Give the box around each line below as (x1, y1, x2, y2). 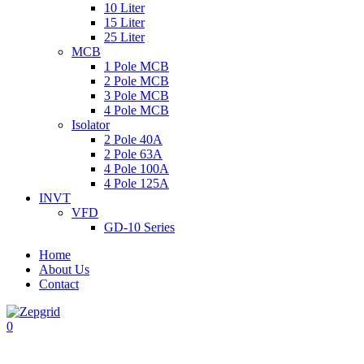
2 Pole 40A (104, 132, 162, 147)
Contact (39, 277, 79, 292)
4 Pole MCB (104, 103, 169, 118)
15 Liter (104, 15, 145, 30)
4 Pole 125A (104, 176, 169, 191)
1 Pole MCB (104, 59, 169, 74)
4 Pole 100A (104, 162, 169, 176)
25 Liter (104, 30, 145, 45)
